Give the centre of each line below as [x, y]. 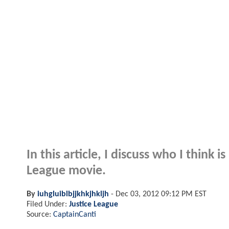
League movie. [66, 171]
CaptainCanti [75, 214]
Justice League [94, 204]
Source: [40, 214]
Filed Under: [48, 204]
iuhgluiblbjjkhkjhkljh [73, 194]
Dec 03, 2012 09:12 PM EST [161, 194]
